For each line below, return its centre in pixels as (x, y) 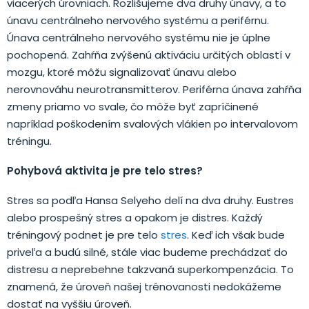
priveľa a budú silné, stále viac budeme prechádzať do (147, 252)
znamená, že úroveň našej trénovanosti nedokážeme (144, 286)
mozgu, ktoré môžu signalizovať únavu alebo (122, 72)
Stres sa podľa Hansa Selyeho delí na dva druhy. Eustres (150, 200)
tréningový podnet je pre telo (84, 235)
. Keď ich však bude (236, 235)
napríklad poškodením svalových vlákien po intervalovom (152, 123)
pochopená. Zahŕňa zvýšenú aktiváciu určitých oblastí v (149, 54)
